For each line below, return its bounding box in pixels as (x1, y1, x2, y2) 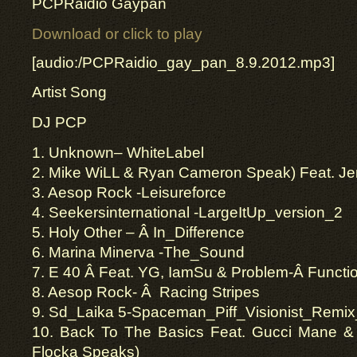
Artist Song (32, 84, 107, 100)
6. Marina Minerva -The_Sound (32, 244, 245, 261)
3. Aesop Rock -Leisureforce (32, 184, 226, 201)
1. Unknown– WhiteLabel (32, 144, 204, 161)
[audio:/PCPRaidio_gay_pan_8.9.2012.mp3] (32, 54, 335, 71)
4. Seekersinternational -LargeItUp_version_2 (32, 204, 343, 221)
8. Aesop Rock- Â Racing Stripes (32, 284, 260, 300)
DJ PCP (32, 114, 87, 131)
